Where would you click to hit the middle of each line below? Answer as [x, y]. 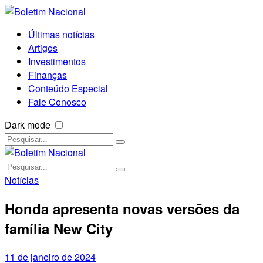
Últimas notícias [61, 34]
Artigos [43, 48]
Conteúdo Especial [68, 88]
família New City [59, 228]
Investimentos [57, 61]
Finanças [48, 75]
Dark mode [28, 125]
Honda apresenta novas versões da [122, 208]
